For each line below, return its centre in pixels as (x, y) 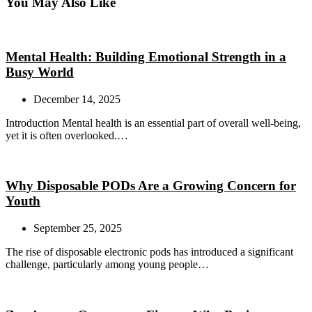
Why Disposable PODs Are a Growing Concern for (151, 186)
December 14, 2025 (77, 99)
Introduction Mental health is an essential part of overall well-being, (153, 123)
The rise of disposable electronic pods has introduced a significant (149, 251)
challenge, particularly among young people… (107, 264)
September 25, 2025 (78, 228)
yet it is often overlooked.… (67, 135)
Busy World (40, 72)
